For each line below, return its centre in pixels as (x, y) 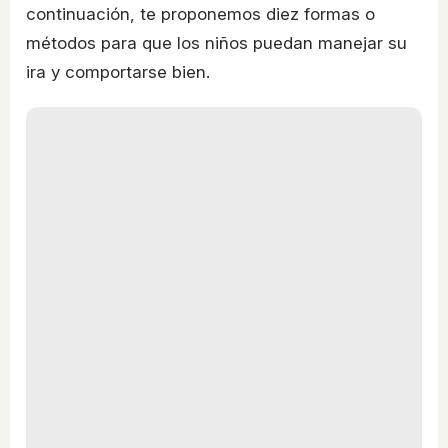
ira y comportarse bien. (118, 72)
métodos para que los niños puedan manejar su (216, 43)
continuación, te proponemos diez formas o (200, 14)
